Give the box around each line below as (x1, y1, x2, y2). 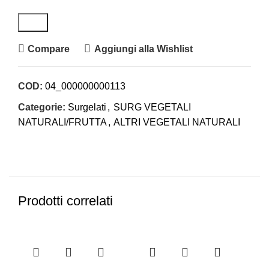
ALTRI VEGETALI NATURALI (113, 117, 240, 128)
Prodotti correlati (18, 193, 113, 209)
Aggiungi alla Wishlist (94, 43, 193, 54)
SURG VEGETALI (113, 102, 191, 113)
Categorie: (18, 102, 65, 113)
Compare (28, 43, 70, 54)
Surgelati (68, 102, 106, 113)
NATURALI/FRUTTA (18, 117, 107, 128)
